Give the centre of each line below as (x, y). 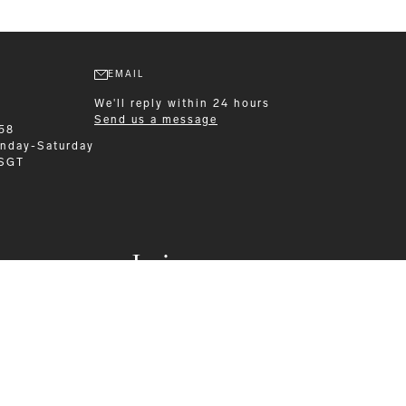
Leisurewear (203, 265)
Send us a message (156, 120)
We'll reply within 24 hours (182, 104)
